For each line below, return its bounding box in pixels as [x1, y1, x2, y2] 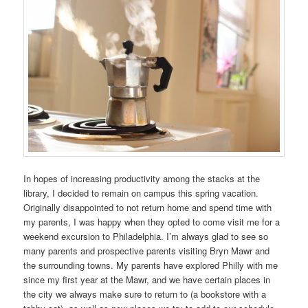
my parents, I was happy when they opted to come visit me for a [23, 215, 280, 229]
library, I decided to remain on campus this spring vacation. [23, 186, 259, 200]
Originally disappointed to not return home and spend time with [23, 201, 272, 214]
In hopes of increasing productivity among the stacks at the [23, 172, 261, 186]
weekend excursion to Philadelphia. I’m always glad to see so [23, 230, 269, 243]
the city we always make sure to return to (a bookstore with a [23, 287, 267, 301]
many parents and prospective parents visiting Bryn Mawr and [23, 244, 270, 258]
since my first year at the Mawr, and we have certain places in [23, 273, 271, 287]
